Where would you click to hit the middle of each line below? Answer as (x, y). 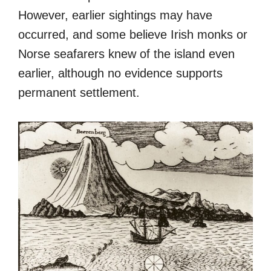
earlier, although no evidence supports (120, 73)
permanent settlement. (79, 92)
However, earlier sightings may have (115, 15)
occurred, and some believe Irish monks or (133, 34)
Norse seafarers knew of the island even (126, 54)
